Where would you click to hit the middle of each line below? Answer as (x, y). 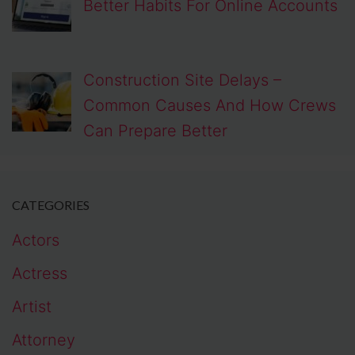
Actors (36, 240)
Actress (40, 274)
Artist (32, 307)
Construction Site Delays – (182, 80)
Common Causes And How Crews (210, 106)
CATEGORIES (51, 205)
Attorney (44, 340)
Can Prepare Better (155, 131)
